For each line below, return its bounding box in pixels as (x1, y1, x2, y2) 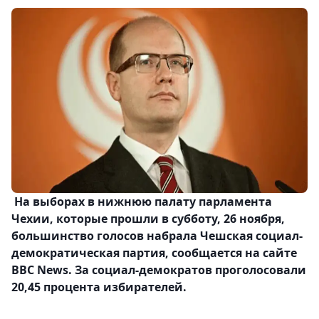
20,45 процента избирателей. (11, 279, 187, 296)
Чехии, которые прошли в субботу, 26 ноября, (11, 211, 285, 227)
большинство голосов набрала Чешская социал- (11, 228, 303, 244)
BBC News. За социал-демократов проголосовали (11, 262, 306, 278)
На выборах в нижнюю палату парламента (11, 194, 272, 210)
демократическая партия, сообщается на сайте (11, 245, 297, 261)
